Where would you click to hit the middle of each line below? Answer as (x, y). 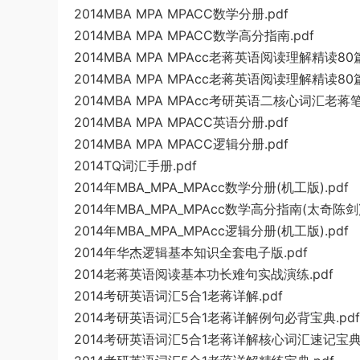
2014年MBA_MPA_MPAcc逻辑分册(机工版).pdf (211, 231)
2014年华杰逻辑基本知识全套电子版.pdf (191, 252)
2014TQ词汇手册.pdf (135, 166)
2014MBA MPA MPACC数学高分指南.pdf (194, 35)
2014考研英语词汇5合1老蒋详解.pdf (178, 296)
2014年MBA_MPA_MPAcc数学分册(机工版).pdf (211, 187)
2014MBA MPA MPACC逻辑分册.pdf (181, 144)
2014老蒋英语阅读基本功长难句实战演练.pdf (204, 274)
